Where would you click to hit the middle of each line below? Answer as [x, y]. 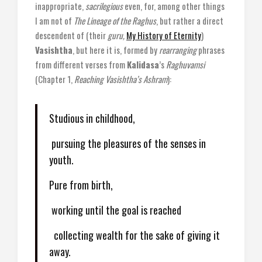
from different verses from [81, 64]
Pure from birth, [81, 185]
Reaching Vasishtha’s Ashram [121, 79]
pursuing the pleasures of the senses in [127, 143]
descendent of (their [71, 35]
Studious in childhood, [92, 118]
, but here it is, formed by [116, 50]
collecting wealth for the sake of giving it [135, 235]
